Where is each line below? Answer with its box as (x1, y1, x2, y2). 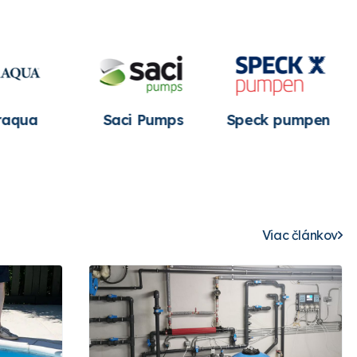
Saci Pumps (99, 110, 180, 129)
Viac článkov (261, 226, 338, 243)
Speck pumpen (222, 110, 328, 129)
